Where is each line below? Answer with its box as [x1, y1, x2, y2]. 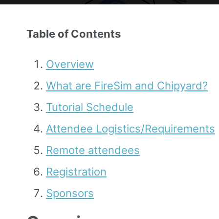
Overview [46, 57, 94, 70]
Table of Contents [26, 27, 121, 41]
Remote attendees [46, 143, 140, 156]
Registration [46, 165, 107, 178]
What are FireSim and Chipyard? [46, 79, 208, 92]
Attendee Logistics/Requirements [46, 122, 215, 135]
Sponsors [46, 186, 94, 199]
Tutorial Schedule [46, 100, 133, 113]
